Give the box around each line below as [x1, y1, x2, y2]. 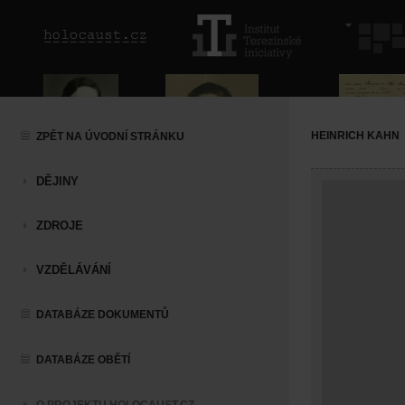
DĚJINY [36, 174, 79, 188]
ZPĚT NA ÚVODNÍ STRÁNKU [36, 130, 184, 143]
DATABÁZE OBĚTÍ [36, 353, 130, 366]
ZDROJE [36, 219, 83, 232]
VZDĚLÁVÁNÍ [36, 263, 111, 277]
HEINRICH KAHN [311, 129, 400, 142]
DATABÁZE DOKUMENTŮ [36, 308, 169, 321]
